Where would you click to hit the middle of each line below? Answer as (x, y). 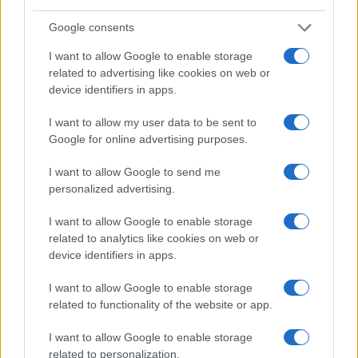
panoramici (47, 130)
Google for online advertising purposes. (148, 139)
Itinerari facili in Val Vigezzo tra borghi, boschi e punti (176, 115)
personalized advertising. (112, 188)
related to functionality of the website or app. (161, 304)
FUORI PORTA (60, 184)
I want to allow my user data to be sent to (153, 122)
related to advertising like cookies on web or (159, 72)
